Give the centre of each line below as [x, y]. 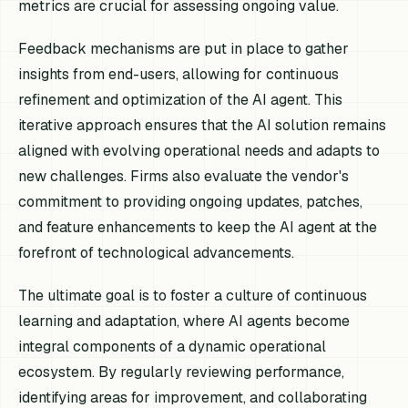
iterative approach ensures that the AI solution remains [203, 126]
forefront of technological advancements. [157, 253]
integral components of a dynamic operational [173, 347]
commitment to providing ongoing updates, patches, [191, 202]
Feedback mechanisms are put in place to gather [184, 49]
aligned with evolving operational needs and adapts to [199, 151]
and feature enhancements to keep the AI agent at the [198, 228]
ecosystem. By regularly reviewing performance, [182, 372]
